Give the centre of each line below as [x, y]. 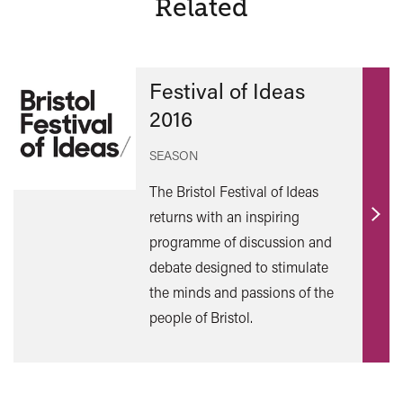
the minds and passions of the [241, 292]
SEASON [174, 156]
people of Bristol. [201, 318]
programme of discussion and [240, 242]
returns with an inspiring [224, 217]
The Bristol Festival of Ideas [233, 192]
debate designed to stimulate [238, 267]
